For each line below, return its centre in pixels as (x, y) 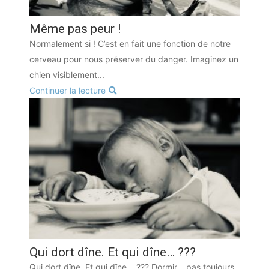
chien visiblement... (67, 75)
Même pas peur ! (75, 29)
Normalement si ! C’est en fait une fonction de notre (130, 44)
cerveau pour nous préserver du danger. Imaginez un (134, 59)
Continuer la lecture (67, 91)
